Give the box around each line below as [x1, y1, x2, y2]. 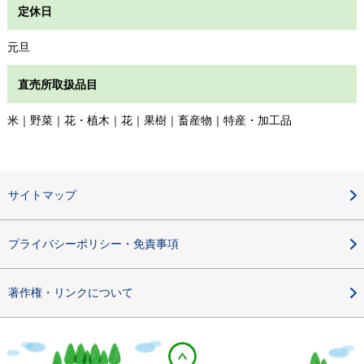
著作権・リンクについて [8, 285, 133, 299]
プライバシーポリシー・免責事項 [8, 236, 179, 250]
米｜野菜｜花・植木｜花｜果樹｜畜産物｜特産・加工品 [6, 114, 292, 128]
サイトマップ [8, 188, 76, 201]
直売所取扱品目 [17, 77, 97, 91]
